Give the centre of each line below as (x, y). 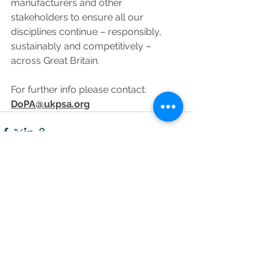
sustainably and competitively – (82, 46)
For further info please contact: (80, 89)
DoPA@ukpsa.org (50, 104)
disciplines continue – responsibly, (87, 32)
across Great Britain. (55, 61)
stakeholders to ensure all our (78, 17)
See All (179, 200)
